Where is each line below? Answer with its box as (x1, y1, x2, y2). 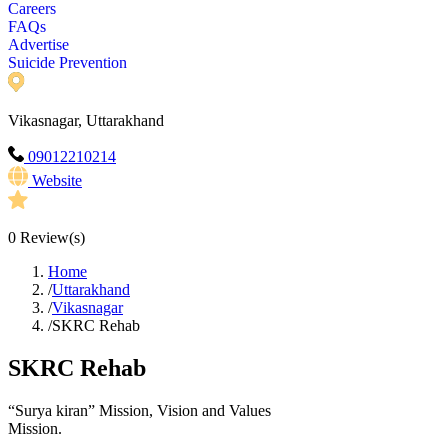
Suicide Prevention (8, 54, 127, 72)
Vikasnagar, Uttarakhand (8, 112, 164, 130)
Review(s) (16, 229, 85, 247)
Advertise (8, 36, 69, 54)
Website (32, 172, 82, 190)
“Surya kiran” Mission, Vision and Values (8, 402, 271, 420)
